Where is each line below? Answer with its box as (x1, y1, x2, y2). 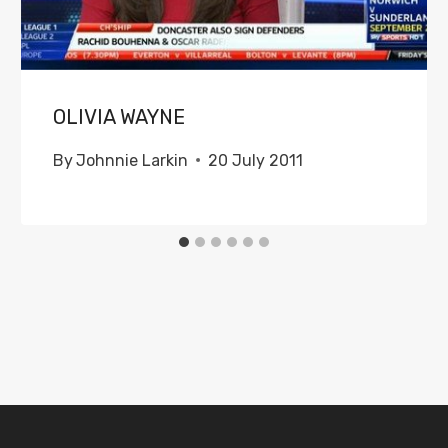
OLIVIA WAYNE (53, 104, 186, 129)
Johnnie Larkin (76, 150, 189, 170)
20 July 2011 (208, 150, 304, 170)
